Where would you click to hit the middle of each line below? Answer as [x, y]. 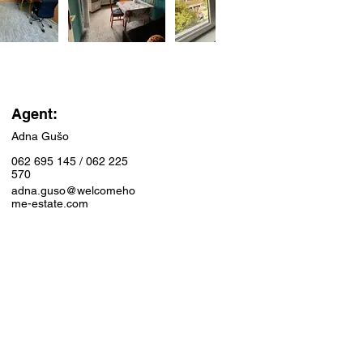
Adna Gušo [40, 136]
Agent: [34, 114]
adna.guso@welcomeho [73, 190]
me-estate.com [50, 203]
